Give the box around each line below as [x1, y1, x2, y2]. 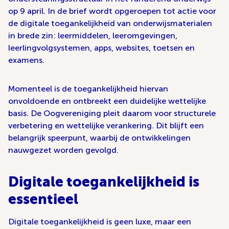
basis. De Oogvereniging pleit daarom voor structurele [8, 108, 216, 119]
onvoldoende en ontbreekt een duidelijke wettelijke [8, 96, 206, 106]
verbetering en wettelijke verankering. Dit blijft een [8, 121, 204, 131]
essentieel [8, 191, 78, 208]
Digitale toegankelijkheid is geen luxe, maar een [8, 217, 191, 227]
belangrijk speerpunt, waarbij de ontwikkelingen [8, 133, 191, 143]
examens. [8, 55, 44, 65]
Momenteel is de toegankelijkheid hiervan [8, 84, 168, 94]
